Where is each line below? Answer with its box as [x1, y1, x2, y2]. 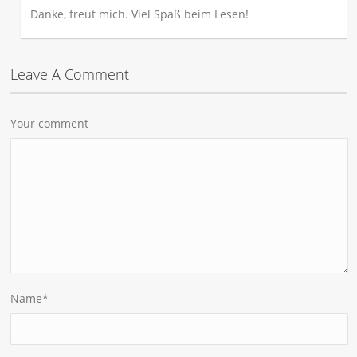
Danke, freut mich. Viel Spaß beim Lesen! [30, 6, 249, 22]
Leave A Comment [10, 64, 130, 84]
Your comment [10, 115, 89, 131]
